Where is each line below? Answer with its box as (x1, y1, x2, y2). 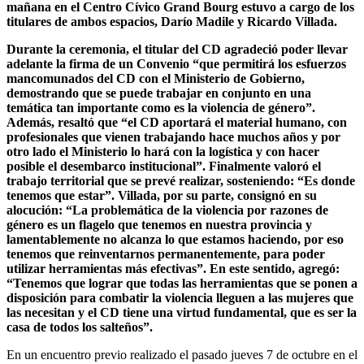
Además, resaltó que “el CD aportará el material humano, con (6, 115, 347, 129)
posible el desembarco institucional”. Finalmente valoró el (6, 158, 321, 173)
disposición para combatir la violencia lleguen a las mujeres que (6, 290, 353, 305)
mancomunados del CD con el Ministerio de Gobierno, (6, 71, 305, 85)
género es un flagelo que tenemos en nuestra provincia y (6, 217, 312, 232)
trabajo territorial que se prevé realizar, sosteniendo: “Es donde (6, 173, 355, 188)
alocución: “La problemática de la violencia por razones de (6, 202, 328, 217)
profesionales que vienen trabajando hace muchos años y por (6, 129, 340, 144)
